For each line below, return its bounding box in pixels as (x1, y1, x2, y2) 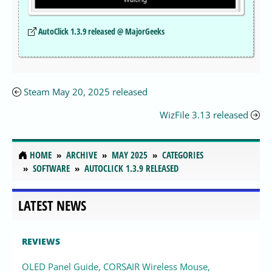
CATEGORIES (162, 148, 203, 161)
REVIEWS (22, 235, 60, 247)
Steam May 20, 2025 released (24, 86, 148, 98)
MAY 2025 (112, 148, 148, 161)
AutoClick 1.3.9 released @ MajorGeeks (38, 25, 165, 38)
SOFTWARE (33, 161, 70, 174)
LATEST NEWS (18, 196, 86, 214)
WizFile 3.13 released (160, 109, 248, 121)
